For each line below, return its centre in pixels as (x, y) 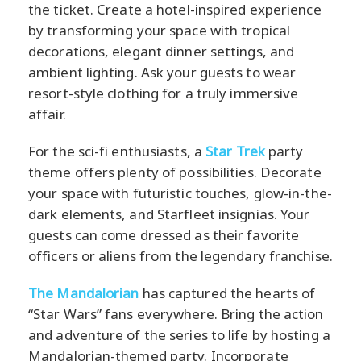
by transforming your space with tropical (160, 30)
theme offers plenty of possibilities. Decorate (175, 172)
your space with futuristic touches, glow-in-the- (180, 193)
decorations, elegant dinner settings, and (162, 51)
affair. (47, 114)
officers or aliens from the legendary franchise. (180, 255)
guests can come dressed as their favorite (164, 234)
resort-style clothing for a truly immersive (164, 93)
